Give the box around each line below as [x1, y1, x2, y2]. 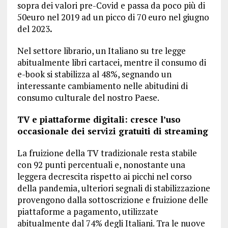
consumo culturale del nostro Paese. [17, 92, 159, 104]
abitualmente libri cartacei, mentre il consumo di [17, 56, 206, 69]
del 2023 [17, 23, 50, 35]
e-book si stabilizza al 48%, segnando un [17, 68, 172, 80]
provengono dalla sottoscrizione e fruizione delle [17, 194, 208, 206]
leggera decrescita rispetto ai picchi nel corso [17, 170, 192, 183]
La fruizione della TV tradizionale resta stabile [17, 147, 197, 159]
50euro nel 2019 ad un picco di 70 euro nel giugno [17, 11, 209, 23]
